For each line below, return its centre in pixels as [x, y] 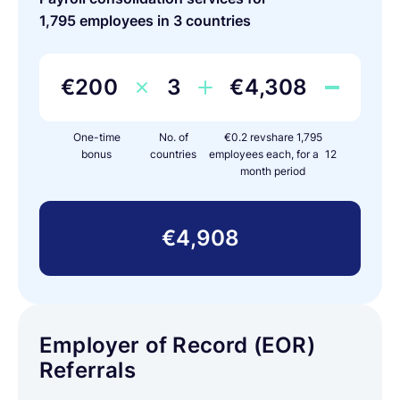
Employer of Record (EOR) [177, 345]
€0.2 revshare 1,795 [273, 137]
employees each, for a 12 [273, 154]
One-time [96, 137]
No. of [173, 137]
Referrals [87, 370]
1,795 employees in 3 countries [145, 21]
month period [273, 171]
